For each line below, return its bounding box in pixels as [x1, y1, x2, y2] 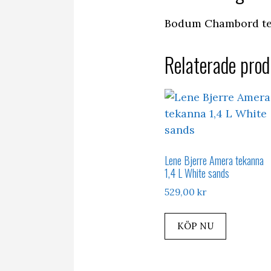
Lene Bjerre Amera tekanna [165, 152, 264, 169]
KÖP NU [177, 220, 214, 232]
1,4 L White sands [165, 165, 229, 181]
